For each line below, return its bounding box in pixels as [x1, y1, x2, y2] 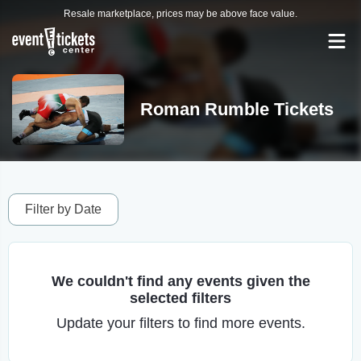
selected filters [130, 290, 231, 306]
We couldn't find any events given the [51, 273, 310, 289]
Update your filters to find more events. [56, 315, 305, 331]
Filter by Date [25, 202, 102, 216]
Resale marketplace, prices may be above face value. [64, 8, 297, 19]
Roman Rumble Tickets [139, 99, 334, 119]
